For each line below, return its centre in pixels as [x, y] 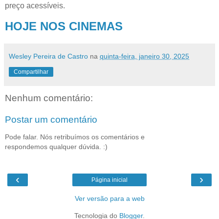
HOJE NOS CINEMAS [64, 26]
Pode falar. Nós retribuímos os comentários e [75, 137]
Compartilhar [31, 72]
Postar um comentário [51, 119]
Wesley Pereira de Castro [48, 56]
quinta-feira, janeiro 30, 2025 [144, 56]
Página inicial [109, 180]
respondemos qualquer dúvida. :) [56, 147]
